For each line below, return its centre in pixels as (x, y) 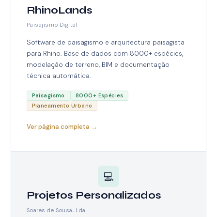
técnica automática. (59, 75)
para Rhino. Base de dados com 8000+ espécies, (105, 53)
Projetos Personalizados (94, 196)
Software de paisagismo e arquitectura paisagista (106, 42)
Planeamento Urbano (62, 105)
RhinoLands (60, 11)
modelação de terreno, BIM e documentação (98, 64)
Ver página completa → (62, 127)
